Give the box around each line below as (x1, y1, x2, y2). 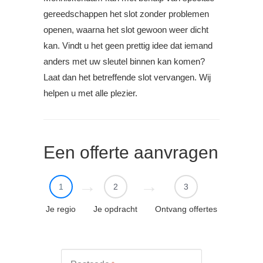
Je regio (46, 204, 76, 214)
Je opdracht (93, 204, 137, 214)
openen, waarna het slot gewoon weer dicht (43, 25, 208, 35)
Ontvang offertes (155, 204, 217, 214)
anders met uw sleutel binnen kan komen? (43, 56, 205, 67)
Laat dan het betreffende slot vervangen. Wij (43, 72, 211, 83)
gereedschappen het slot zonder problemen (43, 9, 209, 19)
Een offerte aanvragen (43, 143, 218, 163)
